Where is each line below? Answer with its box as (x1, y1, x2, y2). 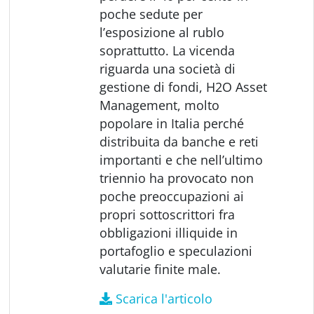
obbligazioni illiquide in (100, 224, 238, 241)
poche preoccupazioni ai (100, 187, 245, 205)
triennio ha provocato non (100, 169, 254, 186)
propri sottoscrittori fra (100, 205, 235, 223)
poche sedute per (100, 5, 203, 22)
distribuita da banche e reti (100, 132, 259, 150)
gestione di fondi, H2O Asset (100, 78, 268, 95)
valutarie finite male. (100, 260, 221, 278)
